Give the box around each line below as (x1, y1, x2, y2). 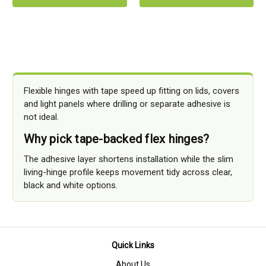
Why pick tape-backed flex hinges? (24, 132, 210, 147)
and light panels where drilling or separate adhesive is (24, 99, 230, 110)
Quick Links (111, 240, 155, 251)
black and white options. (24, 180, 118, 191)
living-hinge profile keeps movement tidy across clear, (24, 167, 232, 178)
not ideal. (24, 112, 59, 123)
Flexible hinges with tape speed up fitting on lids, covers (24, 85, 239, 97)
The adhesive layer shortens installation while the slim (24, 154, 233, 165)
